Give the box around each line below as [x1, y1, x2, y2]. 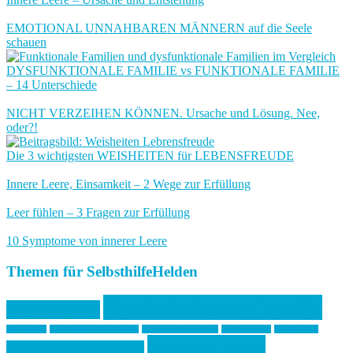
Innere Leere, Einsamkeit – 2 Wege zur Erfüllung [6, 177, 251, 191]
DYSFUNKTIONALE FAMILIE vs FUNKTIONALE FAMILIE [6, 64, 340, 77]
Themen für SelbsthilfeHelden [6, 262, 198, 280]
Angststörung [6, 300, 100, 320]
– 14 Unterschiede [6, 78, 97, 91]
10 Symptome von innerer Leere [6, 234, 167, 247]
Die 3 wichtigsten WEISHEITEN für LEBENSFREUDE [6, 149, 294, 162]
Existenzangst [221, 325, 271, 334]
